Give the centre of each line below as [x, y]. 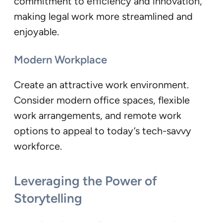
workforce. [38, 146]
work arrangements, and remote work [98, 116]
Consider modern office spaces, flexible [102, 100]
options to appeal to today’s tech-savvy [103, 131]
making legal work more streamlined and [103, 16]
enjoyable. [36, 31]
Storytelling [48, 198]
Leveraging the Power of [85, 181]
